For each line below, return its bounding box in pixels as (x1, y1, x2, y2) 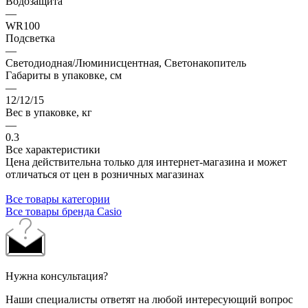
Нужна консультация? (5, 269, 108, 282)
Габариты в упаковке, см (5, 69, 122, 81)
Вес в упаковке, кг (5, 106, 92, 118)
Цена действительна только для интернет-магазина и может (5, 155, 287, 168)
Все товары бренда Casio (5, 205, 122, 217)
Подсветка (5, 32, 55, 44)
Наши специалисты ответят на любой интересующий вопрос (5, 293, 293, 305)
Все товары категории (5, 192, 110, 205)
